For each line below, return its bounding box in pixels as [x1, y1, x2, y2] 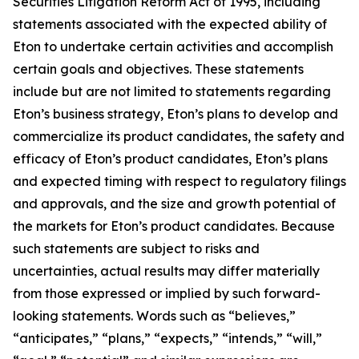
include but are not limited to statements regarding [13, 83, 331, 99]
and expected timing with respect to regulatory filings [13, 172, 346, 189]
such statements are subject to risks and [13, 240, 260, 256]
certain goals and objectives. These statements [13, 60, 304, 77]
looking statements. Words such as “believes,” [13, 307, 296, 324]
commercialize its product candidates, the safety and [13, 127, 345, 144]
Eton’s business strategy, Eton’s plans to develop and [13, 105, 338, 122]
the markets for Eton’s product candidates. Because [13, 217, 335, 234]
